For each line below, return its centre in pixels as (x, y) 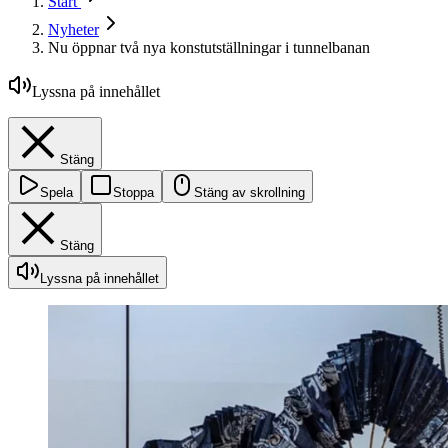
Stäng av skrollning (249, 193)
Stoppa (133, 193)
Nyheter (73, 30)
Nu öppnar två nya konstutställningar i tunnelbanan (209, 48)
